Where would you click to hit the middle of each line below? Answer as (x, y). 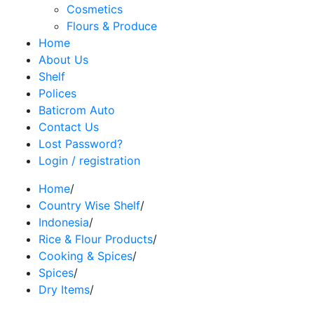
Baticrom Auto (77, 110)
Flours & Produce (112, 26)
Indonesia (64, 222)
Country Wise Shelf (89, 205)
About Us (63, 59)
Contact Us (69, 127)
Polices (57, 93)
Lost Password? (81, 143)
